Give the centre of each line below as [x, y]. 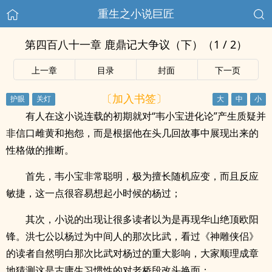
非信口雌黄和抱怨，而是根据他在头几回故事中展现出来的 [132, 133]
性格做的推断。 [40, 150]
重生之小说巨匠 [136, 13]
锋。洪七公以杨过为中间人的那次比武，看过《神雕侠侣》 [132, 236]
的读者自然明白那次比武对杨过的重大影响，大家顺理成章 [132, 253]
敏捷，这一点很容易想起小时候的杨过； [93, 193]
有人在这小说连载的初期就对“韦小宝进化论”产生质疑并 [146, 116]
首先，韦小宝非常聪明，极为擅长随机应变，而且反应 [142, 176]
